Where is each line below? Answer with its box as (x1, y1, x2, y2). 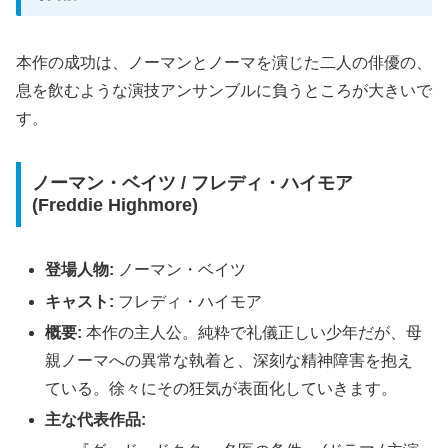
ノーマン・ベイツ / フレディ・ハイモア (31, 173, 353, 194)
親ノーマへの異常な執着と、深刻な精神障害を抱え (45, 351, 414, 369)
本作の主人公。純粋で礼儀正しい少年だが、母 (82, 323, 423, 341)
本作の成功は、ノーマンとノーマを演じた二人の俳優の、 (16, 53, 432, 71)
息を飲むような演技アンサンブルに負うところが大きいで (16, 81, 432, 99)
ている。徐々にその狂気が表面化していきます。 (45, 379, 398, 397)
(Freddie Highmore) (31, 195, 198, 216)
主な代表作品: (45, 410, 147, 428)
